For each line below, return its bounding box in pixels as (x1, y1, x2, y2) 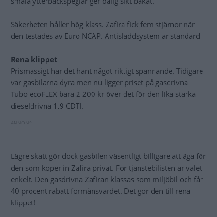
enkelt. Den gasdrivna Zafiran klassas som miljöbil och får (11, 174, 203, 185)
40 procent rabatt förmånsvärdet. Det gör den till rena (11, 186, 190, 196)
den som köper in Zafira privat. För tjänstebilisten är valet (11, 163, 202, 173)
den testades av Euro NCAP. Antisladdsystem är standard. (11, 31, 202, 41)
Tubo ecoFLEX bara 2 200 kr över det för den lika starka (11, 89, 196, 99)
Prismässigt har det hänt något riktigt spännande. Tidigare (11, 66, 203, 76)
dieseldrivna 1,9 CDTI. (11, 101, 83, 111)
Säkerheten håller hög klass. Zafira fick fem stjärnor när (11, 19, 195, 30)
